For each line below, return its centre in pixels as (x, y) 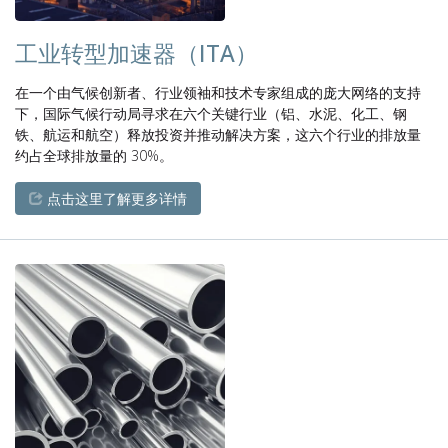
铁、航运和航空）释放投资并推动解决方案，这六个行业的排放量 (218, 134)
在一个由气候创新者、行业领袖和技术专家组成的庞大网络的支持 (218, 92)
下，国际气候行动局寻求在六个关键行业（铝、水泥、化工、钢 (211, 113)
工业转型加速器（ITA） (136, 53)
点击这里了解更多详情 (115, 198)
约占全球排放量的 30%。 (94, 155)
